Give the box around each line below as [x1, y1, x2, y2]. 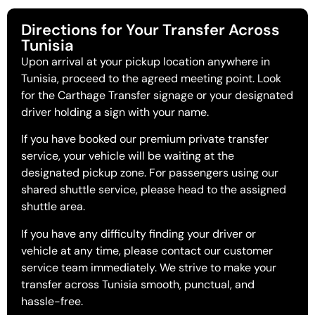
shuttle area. [21, 199, 85, 214]
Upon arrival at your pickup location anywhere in [21, 53, 270, 69]
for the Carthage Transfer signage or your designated [21, 87, 293, 103]
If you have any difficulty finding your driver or [21, 226, 256, 241]
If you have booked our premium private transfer [21, 131, 269, 147]
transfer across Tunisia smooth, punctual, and [21, 276, 255, 292]
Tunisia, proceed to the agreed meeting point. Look [21, 70, 281, 86]
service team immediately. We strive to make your [21, 259, 276, 275]
